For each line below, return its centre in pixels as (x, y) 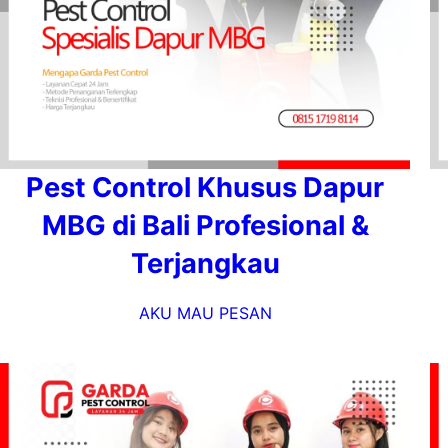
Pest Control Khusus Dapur (205, 187)
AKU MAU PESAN (205, 313)
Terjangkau (205, 263)
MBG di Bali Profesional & (205, 225)
